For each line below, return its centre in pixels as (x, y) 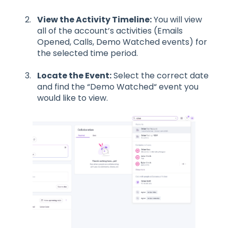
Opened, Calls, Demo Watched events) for (122, 42)
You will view (177, 19)
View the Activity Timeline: (94, 19)
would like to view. (73, 98)
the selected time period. (88, 53)
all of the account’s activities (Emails (110, 31)
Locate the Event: (74, 76)
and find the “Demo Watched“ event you (118, 87)
